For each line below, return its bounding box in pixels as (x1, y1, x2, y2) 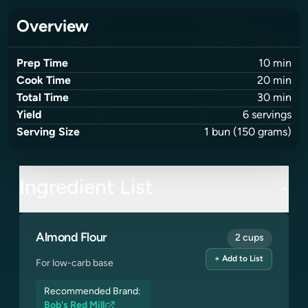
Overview (16, 19, 89, 36)
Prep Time (16, 58, 68, 69)
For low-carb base (36, 258, 113, 269)
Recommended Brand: (44, 287, 143, 297)
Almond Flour (36, 232, 107, 245)
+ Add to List (214, 255, 263, 263)
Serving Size (16, 127, 80, 138)
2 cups (235, 233, 264, 243)
